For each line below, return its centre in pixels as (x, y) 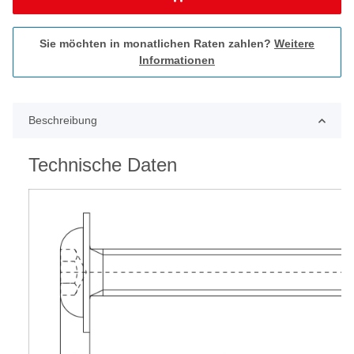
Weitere (294, 44)
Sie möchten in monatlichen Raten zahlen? (157, 44)
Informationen (177, 60)
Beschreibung (63, 121)
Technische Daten (103, 165)
